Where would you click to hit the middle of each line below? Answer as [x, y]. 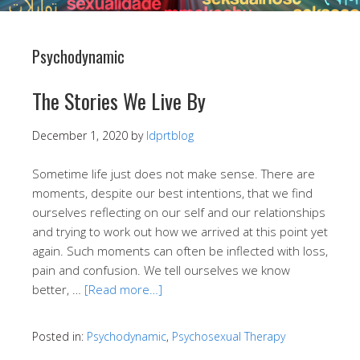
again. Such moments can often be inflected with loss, [180, 250]
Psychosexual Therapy [229, 336]
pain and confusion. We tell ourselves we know [161, 270]
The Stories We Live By [119, 100]
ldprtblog [170, 135]
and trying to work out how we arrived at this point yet [180, 231]
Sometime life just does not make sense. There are [174, 173]
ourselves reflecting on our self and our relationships [179, 212]
